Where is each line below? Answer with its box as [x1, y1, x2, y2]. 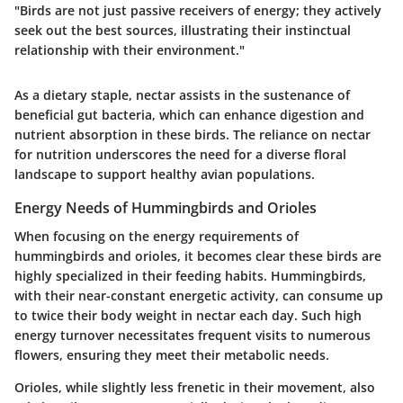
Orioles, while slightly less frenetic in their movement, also [14, 379, 375, 397]
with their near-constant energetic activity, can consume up [14, 287, 383, 305]
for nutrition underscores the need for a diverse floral [14, 146, 346, 164]
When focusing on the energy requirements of [14, 228, 299, 246]
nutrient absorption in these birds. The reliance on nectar [14, 126, 371, 144]
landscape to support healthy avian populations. [14, 166, 315, 184]
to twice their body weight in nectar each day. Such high [14, 307, 362, 325]
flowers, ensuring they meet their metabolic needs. [14, 346, 329, 364]
